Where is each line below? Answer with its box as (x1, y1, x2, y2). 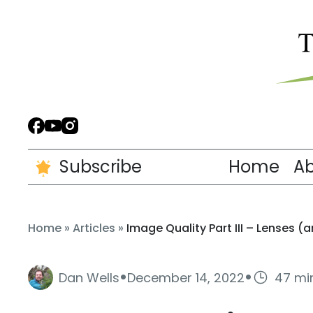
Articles (73, 220, 115, 236)
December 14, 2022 (127, 268, 245, 286)
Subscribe (59, 155, 142, 178)
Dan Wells (59, 268, 119, 286)
